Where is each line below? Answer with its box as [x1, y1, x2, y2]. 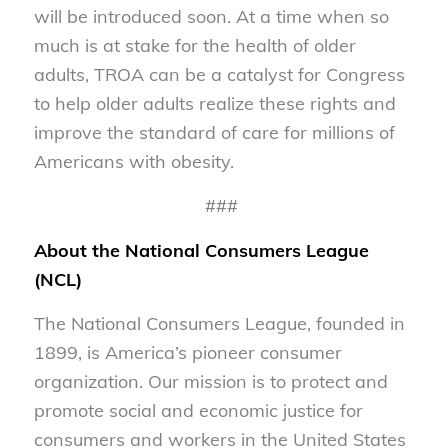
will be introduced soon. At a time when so [33, 5, 389, 29]
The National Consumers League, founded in [33, 311, 405, 335]
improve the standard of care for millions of [33, 121, 395, 145]
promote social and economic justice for [33, 398, 363, 422]
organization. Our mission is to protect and [33, 369, 388, 393]
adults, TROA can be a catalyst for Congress [33, 63, 405, 87]
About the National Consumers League [33, 238, 369, 262]
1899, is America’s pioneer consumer [33, 340, 342, 364]
